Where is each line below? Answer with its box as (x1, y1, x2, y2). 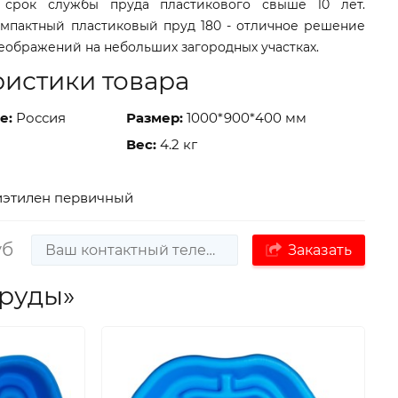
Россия (12, 108, 67, 126)
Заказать (288, 241, 352, 259)
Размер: (126, 108, 184, 126)
